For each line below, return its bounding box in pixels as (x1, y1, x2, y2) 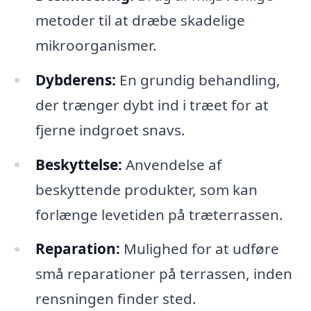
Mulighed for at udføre (119, 239, 279, 259)
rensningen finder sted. (35, 289, 196, 309)
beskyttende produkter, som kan (35, 179, 258, 199)
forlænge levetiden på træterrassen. (35, 204, 283, 224)
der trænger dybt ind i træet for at (35, 94, 269, 115)
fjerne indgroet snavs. (35, 119, 185, 140)
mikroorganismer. (35, 35, 157, 55)
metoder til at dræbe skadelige (35, 10, 245, 30)
